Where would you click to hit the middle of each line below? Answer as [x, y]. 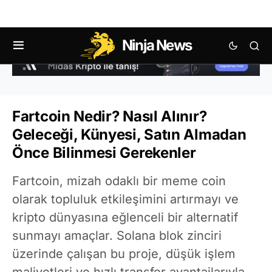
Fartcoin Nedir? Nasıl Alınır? [110, 116]
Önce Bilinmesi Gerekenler [104, 152]
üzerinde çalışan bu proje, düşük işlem [124, 253]
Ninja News [157, 45]
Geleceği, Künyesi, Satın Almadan [129, 134]
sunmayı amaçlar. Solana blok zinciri [117, 235]
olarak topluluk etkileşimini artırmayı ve [125, 199]
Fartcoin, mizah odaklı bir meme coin [119, 181]
